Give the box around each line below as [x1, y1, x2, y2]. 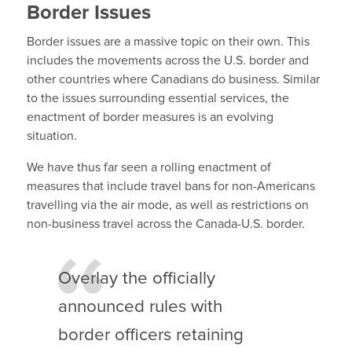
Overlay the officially [57, 269, 215, 288]
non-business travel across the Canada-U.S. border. [26, 217, 305, 230]
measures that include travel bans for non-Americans [26, 179, 315, 192]
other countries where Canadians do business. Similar [26, 72, 320, 86]
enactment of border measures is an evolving [26, 110, 273, 123]
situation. [26, 129, 77, 142]
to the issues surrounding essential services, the [26, 91, 289, 104]
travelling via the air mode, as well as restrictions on [26, 198, 309, 211]
